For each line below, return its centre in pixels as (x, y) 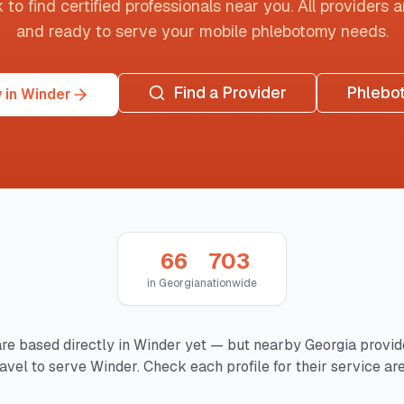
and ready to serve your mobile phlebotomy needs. (202, 31)
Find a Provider (230, 92)
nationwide (229, 283)
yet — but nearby (243, 345)
